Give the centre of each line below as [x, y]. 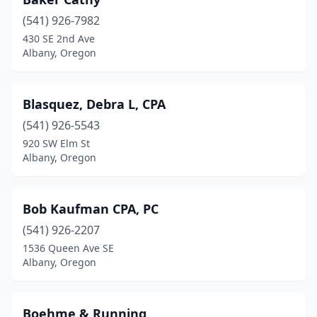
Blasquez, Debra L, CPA [94, 104]
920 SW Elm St [56, 143]
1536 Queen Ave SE [68, 248]
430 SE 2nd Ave [59, 39]
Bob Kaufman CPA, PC [91, 209]
